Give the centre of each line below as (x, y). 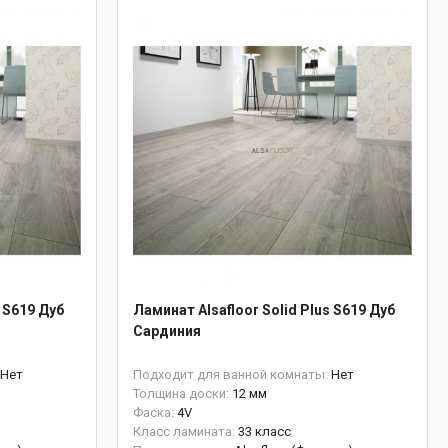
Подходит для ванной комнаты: (230, 374)
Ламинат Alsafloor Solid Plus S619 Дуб (264, 310)
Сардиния (167, 331)
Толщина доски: (181, 393)
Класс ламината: (184, 431)
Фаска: (153, 412)
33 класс (264, 431)
